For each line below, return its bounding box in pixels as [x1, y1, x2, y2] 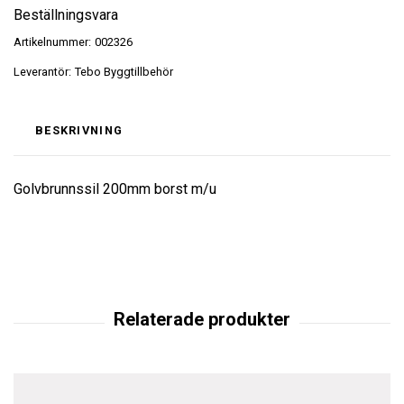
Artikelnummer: [14, 35, 91, 49]
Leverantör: [14, 65, 71, 78]
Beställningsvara [14, 6, 118, 23]
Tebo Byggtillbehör [75, 65, 173, 78]
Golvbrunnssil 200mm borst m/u [14, 180, 216, 197]
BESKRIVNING [35, 124, 124, 137]
